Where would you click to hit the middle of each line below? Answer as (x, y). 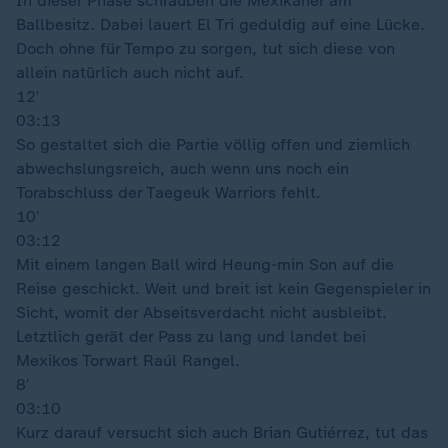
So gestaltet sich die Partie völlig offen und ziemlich (213, 144)
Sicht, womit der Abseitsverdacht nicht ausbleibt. (201, 312)
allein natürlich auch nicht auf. (130, 72)
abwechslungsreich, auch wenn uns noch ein (182, 168)
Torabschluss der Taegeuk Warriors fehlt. (168, 192)
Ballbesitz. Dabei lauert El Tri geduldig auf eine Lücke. (220, 24)
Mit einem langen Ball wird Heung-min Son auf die (205, 264)
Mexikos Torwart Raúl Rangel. (128, 360)
